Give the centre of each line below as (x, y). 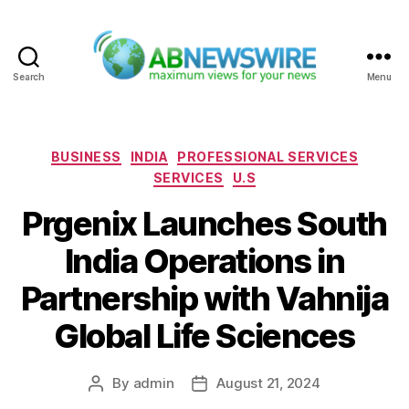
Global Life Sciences (204, 336)
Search (29, 76)
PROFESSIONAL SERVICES (268, 156)
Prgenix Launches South (204, 223)
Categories (244, 152)
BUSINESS (86, 156)
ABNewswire (252, 92)
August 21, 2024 (268, 383)
